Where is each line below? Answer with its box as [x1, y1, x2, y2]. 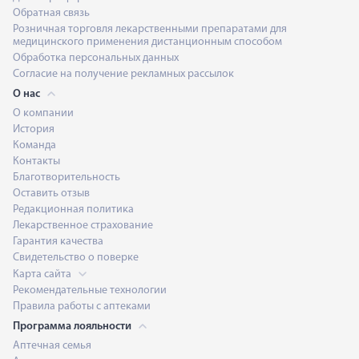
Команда [13, 139, 56, 151]
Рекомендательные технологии [13, 284, 167, 296]
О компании [13, 107, 74, 119]
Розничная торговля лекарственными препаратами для [13, 22, 287, 35]
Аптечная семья [13, 339, 91, 352]
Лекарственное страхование [13, 219, 153, 232]
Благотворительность [13, 171, 120, 184]
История [13, 123, 54, 135]
